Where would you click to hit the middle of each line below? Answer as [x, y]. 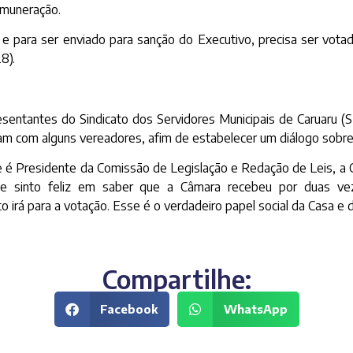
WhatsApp [255, 309]
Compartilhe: [176, 279]
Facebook [129, 309]
